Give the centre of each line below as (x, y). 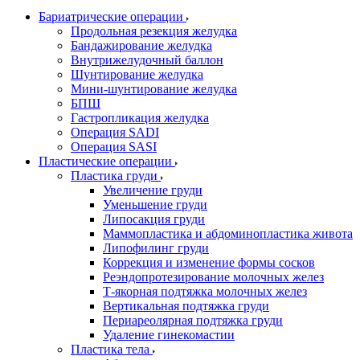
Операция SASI (114, 147)
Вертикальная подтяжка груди (186, 306)
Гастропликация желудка (140, 118)
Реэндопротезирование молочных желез (213, 277)
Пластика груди (114, 176)
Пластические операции (105, 161)
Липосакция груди (154, 219)
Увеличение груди (153, 190)
